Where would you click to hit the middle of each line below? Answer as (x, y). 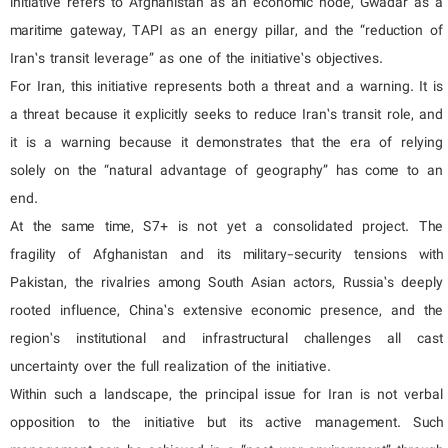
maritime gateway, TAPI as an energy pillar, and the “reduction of (226, 31)
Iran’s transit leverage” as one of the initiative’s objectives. (196, 59)
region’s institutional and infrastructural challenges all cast (226, 339)
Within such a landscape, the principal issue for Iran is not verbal (226, 395)
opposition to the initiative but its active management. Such (226, 423)
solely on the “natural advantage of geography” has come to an (226, 171)
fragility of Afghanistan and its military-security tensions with (226, 255)
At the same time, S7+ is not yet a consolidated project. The (226, 227)
